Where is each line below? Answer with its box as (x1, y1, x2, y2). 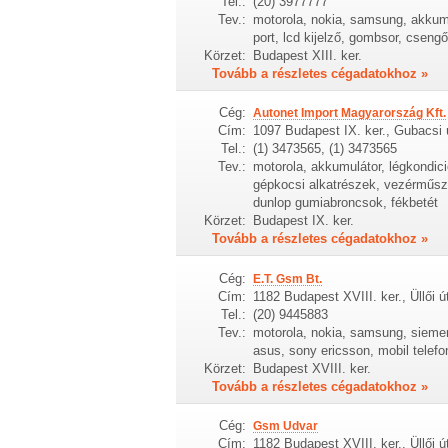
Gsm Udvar (252, 419, 318, 434)
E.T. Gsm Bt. (252, 271, 322, 286)
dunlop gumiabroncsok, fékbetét (252, 195, 438, 211)
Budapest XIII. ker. (252, 47, 362, 63)
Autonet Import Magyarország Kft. (252, 106, 446, 121)
